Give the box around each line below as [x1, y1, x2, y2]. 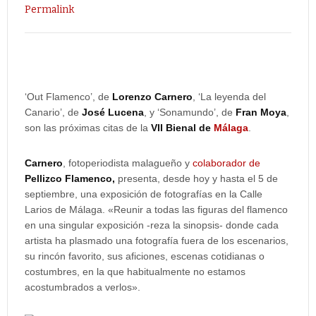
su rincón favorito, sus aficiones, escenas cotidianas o [25, 250, 265, 262]
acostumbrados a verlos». [25, 281, 140, 293]
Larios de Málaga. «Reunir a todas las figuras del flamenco [25, 204, 288, 215]
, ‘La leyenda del [193, 91, 266, 102]
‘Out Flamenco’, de [25, 91, 112, 102]
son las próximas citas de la [25, 122, 151, 133]
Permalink [25, 4, 74, 16]
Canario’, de [25, 107, 82, 118]
